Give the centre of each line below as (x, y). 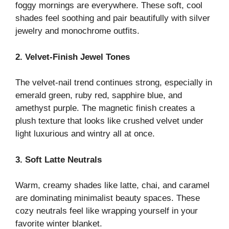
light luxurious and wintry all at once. (85, 134)
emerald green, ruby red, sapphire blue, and (99, 96)
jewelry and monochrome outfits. (77, 31)
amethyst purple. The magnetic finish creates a (105, 108)
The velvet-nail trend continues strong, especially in (114, 83)
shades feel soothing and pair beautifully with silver (113, 18)
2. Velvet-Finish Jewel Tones (73, 57)
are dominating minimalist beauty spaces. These (108, 198)
